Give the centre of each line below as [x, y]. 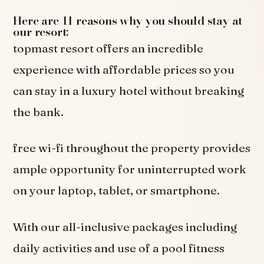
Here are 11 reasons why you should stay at [128, 20]
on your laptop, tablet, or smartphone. [117, 191]
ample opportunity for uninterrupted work [130, 169]
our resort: [41, 32]
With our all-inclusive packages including [125, 227]
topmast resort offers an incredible [108, 48]
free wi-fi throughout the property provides [132, 148]
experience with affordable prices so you [124, 69]
